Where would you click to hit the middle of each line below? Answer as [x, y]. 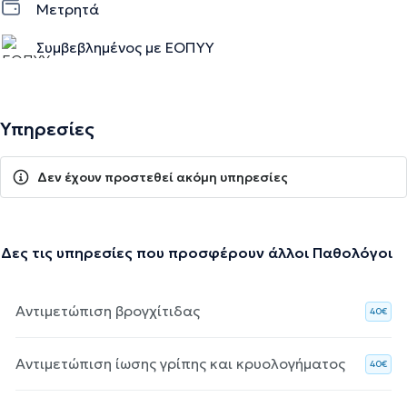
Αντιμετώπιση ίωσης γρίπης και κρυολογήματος [180, 363]
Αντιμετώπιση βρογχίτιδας [108, 310]
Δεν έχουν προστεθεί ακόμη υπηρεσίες [163, 177]
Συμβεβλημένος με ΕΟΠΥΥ [125, 47]
